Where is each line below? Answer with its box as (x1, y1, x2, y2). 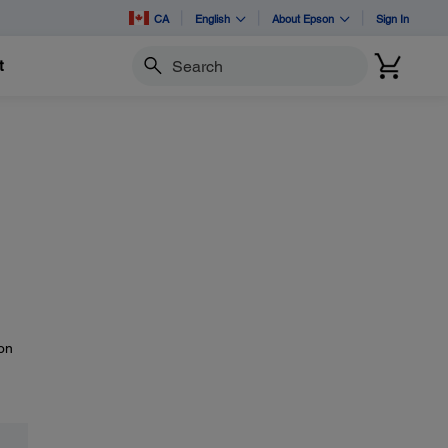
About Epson (272, 11, 334, 25)
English (195, 11, 230, 25)
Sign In (376, 11, 409, 25)
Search (130, 66, 176, 83)
